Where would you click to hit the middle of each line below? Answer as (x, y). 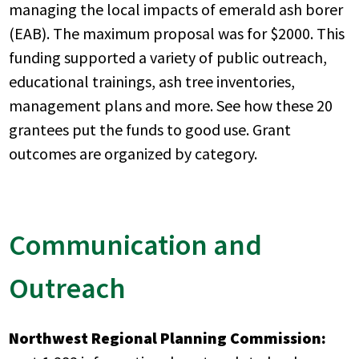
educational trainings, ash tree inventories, (152, 81)
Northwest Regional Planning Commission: (168, 337)
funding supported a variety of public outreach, (168, 57)
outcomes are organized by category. (133, 153)
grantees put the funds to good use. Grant (150, 129)
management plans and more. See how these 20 (171, 105)
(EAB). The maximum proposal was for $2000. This (177, 33)
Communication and (136, 244)
